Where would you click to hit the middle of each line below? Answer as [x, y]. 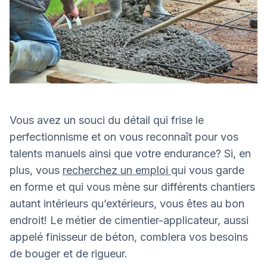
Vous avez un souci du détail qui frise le [107, 120]
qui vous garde [208, 170]
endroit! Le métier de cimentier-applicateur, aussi [129, 221]
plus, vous [36, 170]
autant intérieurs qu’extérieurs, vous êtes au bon [127, 204]
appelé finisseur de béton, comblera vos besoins [129, 237]
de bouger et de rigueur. [69, 254]
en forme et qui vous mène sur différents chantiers [132, 187]
